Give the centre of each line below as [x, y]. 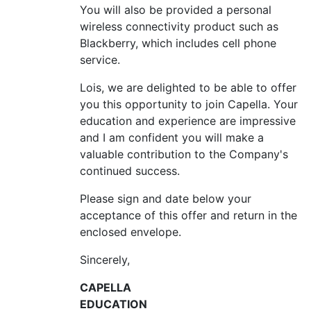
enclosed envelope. [131, 232]
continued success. [130, 171]
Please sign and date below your [166, 199]
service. [100, 60]
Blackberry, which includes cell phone [178, 43]
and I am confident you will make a [172, 137]
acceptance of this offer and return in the [188, 215]
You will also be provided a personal [176, 10]
